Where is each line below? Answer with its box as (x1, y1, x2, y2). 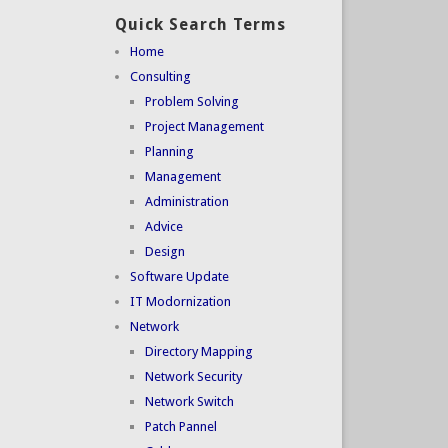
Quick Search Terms (114, 15, 286, 35)
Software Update (129, 269, 229, 285)
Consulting (129, 69, 191, 85)
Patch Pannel (144, 419, 217, 435)
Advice (144, 219, 183, 235)
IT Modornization (129, 294, 231, 310)
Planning (144, 144, 194, 160)
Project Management (144, 119, 264, 135)
